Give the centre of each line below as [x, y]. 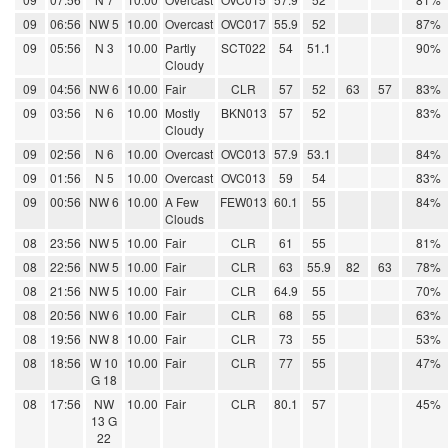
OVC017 [243, 24]
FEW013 [243, 202]
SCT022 [243, 48]
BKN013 [243, 113]
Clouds [184, 219]
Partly [180, 48]
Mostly [182, 113]
